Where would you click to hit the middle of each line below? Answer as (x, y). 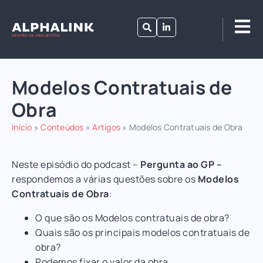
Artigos (106, 127)
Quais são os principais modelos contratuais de (142, 232)
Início (22, 127)
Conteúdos (62, 127)
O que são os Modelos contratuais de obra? (132, 218)
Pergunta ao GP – (181, 164)
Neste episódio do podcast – (76, 164)
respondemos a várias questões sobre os (105, 179)
